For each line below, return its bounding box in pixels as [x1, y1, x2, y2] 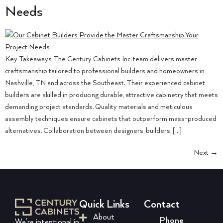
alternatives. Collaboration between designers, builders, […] [5, 127, 182, 135]
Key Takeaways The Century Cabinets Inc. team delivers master [5, 55, 197, 64]
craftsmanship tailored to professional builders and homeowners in [5, 67, 205, 76]
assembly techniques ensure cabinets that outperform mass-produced [5, 115, 217, 123]
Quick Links [79, 199, 130, 211]
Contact [143, 199, 180, 211]
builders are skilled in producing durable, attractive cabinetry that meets [5, 91, 218, 100]
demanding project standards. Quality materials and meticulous [5, 103, 193, 111]
